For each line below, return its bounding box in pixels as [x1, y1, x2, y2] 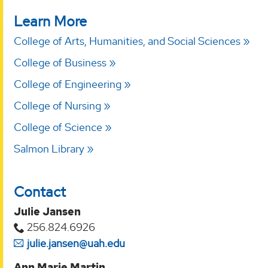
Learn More [14, 11, 87, 31]
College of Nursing [14, 98, 101, 112]
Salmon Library [14, 141, 84, 156]
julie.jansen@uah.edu [27, 236, 125, 251]
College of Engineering [14, 77, 121, 91]
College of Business [14, 55, 106, 69]
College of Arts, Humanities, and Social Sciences [14, 33, 240, 48]
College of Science [14, 120, 102, 134]
